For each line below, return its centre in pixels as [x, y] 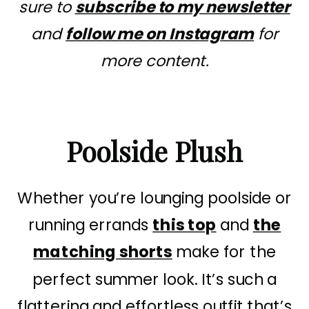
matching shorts [103, 252]
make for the [224, 252]
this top [185, 225]
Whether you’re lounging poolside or [154, 198]
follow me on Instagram [160, 34]
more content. [154, 61]
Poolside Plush [154, 151]
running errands [90, 225]
